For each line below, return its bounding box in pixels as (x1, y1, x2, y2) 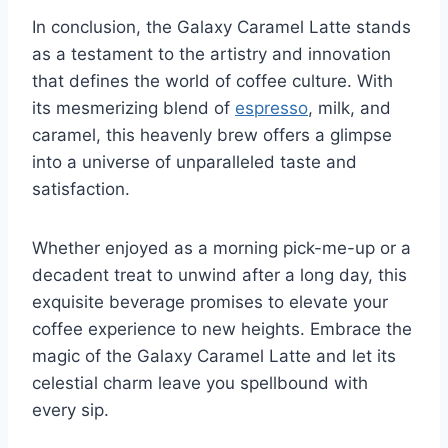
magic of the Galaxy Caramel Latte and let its (32, 346, 396, 367)
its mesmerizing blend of (32, 98, 235, 119)
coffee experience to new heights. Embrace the (32, 319, 412, 340)
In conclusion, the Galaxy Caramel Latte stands (32, 17, 411, 38)
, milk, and (308, 98, 391, 119)
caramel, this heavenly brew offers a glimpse (32, 125, 392, 146)
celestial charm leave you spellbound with (32, 373, 368, 394)
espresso (235, 98, 308, 119)
